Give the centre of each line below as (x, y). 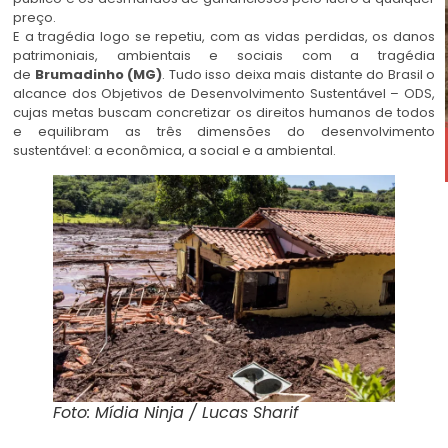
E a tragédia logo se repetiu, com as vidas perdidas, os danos (224, 37)
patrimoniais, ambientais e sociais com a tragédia (224, 56)
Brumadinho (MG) (98, 75)
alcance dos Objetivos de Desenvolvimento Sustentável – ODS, (224, 94)
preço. (34, 18)
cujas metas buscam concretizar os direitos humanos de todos (224, 113)
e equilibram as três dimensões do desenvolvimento (224, 132)
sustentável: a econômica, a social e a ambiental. (174, 151)
